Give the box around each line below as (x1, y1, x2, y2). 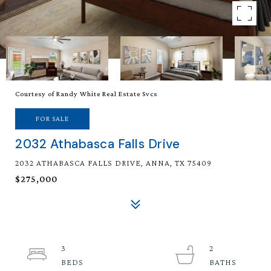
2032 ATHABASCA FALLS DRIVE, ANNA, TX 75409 (15, 158, 212, 168)
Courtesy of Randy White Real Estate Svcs (15, 90, 157, 98)
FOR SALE (36, 114, 69, 123)
